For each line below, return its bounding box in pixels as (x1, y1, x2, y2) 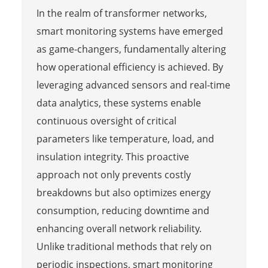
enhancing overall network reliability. (36, 221, 202, 235)
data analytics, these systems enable (36, 96, 201, 109)
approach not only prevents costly (36, 167, 191, 181)
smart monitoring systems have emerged (36, 24, 223, 38)
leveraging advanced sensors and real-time (36, 78, 230, 92)
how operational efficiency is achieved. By (36, 60, 223, 74)
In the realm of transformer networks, (36, 6, 207, 20)
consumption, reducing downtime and (36, 203, 209, 217)
